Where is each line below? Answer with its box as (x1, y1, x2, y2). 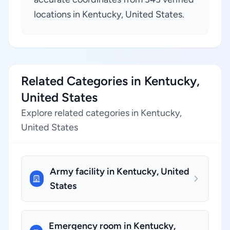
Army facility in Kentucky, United (49, 166, 189, 177)
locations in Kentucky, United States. (34, 9, 184, 20)
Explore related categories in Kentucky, (21, 107, 182, 119)
